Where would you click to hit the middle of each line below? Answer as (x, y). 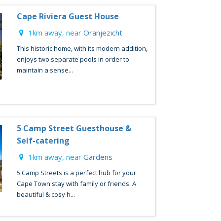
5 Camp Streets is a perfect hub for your (76, 173)
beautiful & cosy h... (46, 194)
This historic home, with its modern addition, (82, 48)
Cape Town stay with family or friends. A (76, 184)
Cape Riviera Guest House (68, 16)
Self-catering (43, 141)
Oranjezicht (103, 33)
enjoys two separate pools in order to (73, 59)
